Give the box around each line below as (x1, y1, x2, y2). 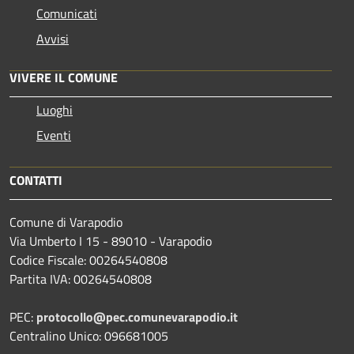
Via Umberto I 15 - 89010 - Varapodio (9, 232, 212, 251)
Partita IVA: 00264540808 (9, 269, 152, 289)
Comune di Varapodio (9, 213, 122, 232)
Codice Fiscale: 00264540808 (9, 250, 168, 270)
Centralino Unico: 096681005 (9, 326, 168, 346)
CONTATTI (9, 171, 62, 190)
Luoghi (36, 100, 73, 120)
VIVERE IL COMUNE (9, 68, 118, 88)
